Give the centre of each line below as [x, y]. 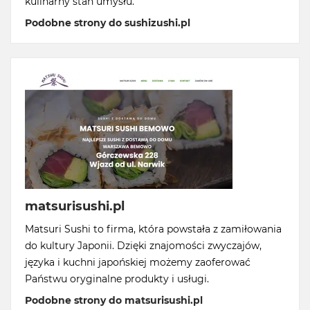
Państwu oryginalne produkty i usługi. [117, 279]
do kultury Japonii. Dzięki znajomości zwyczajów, [143, 246]
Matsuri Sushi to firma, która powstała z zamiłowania [153, 229]
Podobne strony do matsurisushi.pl [114, 300]
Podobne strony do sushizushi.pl [108, 23]
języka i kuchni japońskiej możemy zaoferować [138, 262]
